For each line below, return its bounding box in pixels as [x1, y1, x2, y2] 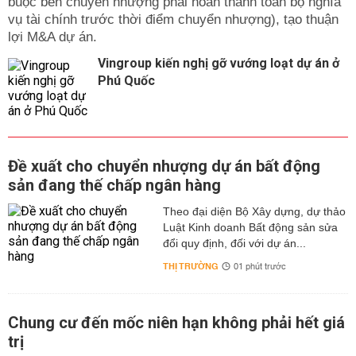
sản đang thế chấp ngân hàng [8, 176, 221, 195]
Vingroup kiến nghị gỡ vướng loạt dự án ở [98, 56, 339, 71]
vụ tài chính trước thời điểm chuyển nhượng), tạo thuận [8, 12, 339, 27]
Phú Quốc [98, 73, 155, 88]
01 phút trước [233, 259, 286, 275]
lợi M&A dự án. [8, 29, 97, 44]
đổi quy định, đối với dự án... [162, 237, 306, 250]
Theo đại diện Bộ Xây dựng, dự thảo [162, 205, 346, 218]
